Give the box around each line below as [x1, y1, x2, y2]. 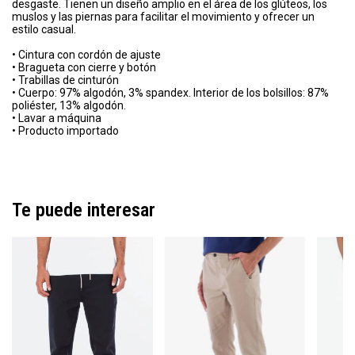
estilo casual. [12, 23, 76, 36]
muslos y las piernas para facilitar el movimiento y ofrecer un [12, 10, 315, 24]
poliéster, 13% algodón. [12, 99, 126, 113]
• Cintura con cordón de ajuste [12, 48, 161, 62]
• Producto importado [12, 124, 119, 138]
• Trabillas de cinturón [12, 74, 119, 87]
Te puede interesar [12, 199, 155, 222]
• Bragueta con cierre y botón [12, 61, 156, 74]
